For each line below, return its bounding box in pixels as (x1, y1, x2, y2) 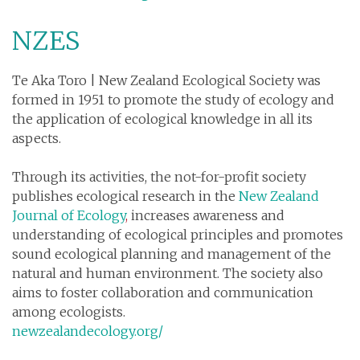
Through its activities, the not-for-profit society (12, 168, 306, 185)
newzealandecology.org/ (12, 322, 163, 339)
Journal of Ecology (12, 207, 125, 223)
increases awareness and (131, 207, 284, 223)
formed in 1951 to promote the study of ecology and (12, 91, 334, 108)
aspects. (12, 129, 64, 146)
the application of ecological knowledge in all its (12, 110, 313, 127)
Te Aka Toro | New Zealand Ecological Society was (12, 72, 321, 88)
